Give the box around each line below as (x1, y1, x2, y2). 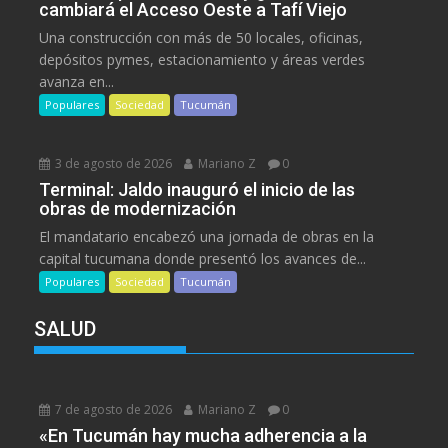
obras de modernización (39, 198, 237, 220)
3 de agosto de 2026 (52, 155, 173, 173)
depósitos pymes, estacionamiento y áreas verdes (39, 50, 366, 70)
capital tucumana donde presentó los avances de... (39, 249, 367, 269)
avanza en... (39, 72, 115, 92)
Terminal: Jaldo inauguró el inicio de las (39, 179, 356, 201)
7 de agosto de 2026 (52, 401, 173, 419)
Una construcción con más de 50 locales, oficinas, (39, 28, 364, 48)
